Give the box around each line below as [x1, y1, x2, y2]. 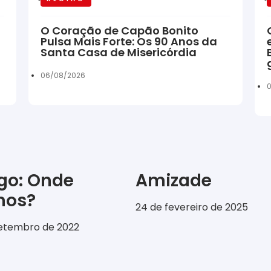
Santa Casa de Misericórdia [41, 44, 197, 60]
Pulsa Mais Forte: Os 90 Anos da [41, 33, 218, 49]
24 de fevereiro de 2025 [135, 200, 248, 214]
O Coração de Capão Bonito [41, 22, 199, 38]
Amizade [135, 168, 212, 192]
